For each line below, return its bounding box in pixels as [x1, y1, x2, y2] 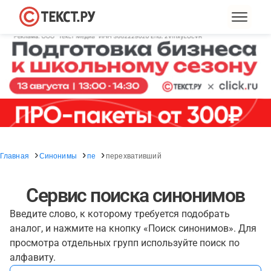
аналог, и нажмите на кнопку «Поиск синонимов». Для [10, 223, 256, 234]
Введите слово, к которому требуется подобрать [10, 208, 230, 220]
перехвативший [106, 150, 162, 160]
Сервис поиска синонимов [26, 184, 245, 207]
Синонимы [39, 150, 77, 160]
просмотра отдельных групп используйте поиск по [10, 237, 240, 249]
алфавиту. [10, 252, 56, 263]
